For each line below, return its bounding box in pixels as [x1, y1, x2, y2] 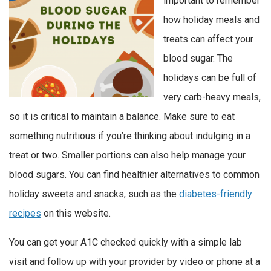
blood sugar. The [163, 53, 233, 65]
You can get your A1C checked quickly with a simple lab [9, 236, 242, 248]
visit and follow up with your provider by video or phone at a [9, 255, 260, 267]
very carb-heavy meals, [163, 91, 261, 103]
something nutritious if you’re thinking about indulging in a [9, 130, 250, 142]
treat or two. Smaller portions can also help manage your [9, 149, 246, 162]
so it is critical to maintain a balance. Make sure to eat [9, 111, 235, 123]
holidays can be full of [163, 72, 256, 84]
